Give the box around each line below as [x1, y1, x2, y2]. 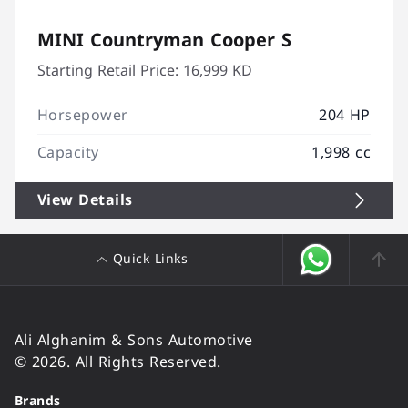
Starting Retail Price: [37, 56, 178, 85]
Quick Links [112, 247, 189, 271]
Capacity [37, 138, 99, 167]
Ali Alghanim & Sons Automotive [15, 326, 253, 354]
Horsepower [37, 101, 128, 129]
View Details [37, 186, 133, 214]
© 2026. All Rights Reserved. [15, 348, 221, 376]
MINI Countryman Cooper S [37, 23, 291, 57]
